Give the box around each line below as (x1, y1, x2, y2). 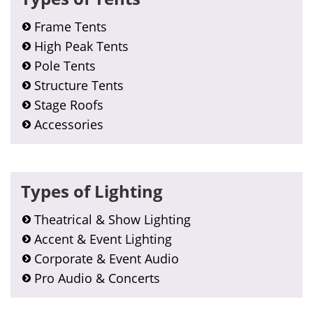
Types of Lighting (21, 180, 163, 203)
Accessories (34, 116, 103, 133)
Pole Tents (34, 57, 96, 74)
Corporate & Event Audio (34, 250, 179, 267)
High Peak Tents (34, 38, 129, 54)
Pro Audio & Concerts (34, 270, 160, 286)
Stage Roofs (34, 96, 103, 113)
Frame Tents (34, 18, 107, 35)
